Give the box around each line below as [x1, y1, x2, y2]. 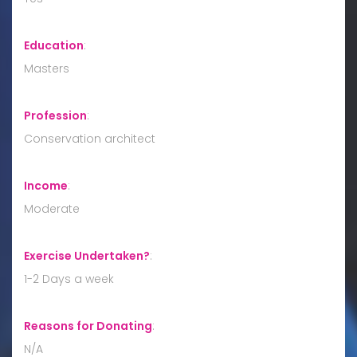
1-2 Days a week [24, 270, 114, 287]
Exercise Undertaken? [24, 247, 150, 264]
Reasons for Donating [24, 317, 152, 334]
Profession [24, 107, 87, 124]
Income [24, 177, 68, 194]
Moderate [24, 200, 80, 217]
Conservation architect [24, 130, 155, 147]
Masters [24, 60, 69, 76]
